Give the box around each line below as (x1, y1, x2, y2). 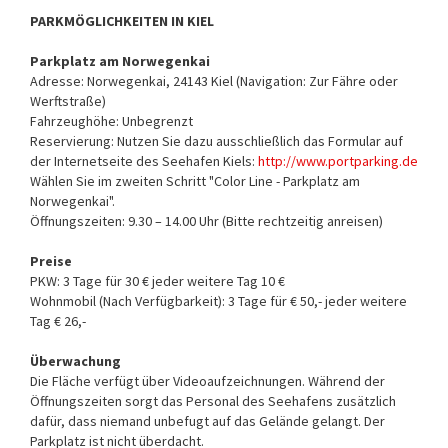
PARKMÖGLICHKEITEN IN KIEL (30, 11, 214, 30)
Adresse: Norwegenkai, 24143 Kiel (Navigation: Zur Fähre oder (30, 71, 398, 90)
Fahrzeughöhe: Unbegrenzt (30, 111, 193, 130)
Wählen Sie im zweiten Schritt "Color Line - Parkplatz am (30, 171, 360, 190)
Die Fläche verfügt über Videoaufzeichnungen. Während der (30, 371, 385, 390)
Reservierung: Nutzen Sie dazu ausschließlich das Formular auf (30, 131, 403, 150)
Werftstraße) (30, 91, 106, 110)
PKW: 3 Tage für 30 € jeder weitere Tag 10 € (30, 271, 285, 290)
